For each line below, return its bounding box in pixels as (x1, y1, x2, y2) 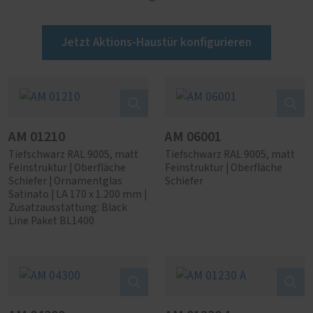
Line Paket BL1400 (8, 216, 94, 226)
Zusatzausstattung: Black (8, 203, 127, 213)
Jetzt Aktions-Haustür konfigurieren (61, 34, 252, 51)
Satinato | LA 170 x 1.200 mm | (8, 189, 147, 200)
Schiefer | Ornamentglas (8, 176, 122, 187)
